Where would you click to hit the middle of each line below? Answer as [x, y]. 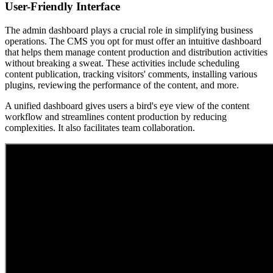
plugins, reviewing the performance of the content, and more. [122, 85]
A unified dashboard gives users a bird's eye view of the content [127, 106]
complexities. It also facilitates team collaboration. [100, 128]
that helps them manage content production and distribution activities [136, 52]
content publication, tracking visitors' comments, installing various [131, 74]
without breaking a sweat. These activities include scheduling [122, 63]
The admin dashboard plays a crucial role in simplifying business [129, 30]
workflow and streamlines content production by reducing [116, 117]
